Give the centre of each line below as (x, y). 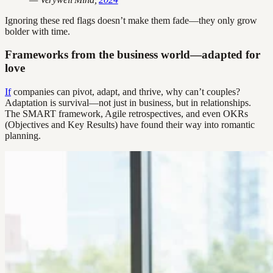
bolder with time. (37, 31)
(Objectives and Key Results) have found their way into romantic (130, 125)
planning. (23, 136)
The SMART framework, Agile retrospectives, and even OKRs (126, 114)
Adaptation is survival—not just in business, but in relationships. (128, 103)
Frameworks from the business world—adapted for (133, 55)
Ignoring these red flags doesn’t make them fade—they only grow (131, 20)
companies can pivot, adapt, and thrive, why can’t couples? (126, 92)
